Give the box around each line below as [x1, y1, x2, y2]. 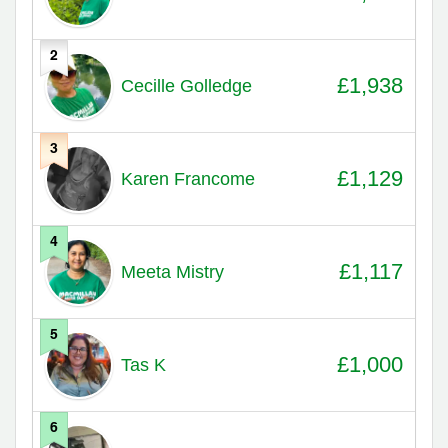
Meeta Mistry [120, 261, 224, 282]
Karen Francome [120, 168, 255, 189]
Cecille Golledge [120, 75, 252, 96]
